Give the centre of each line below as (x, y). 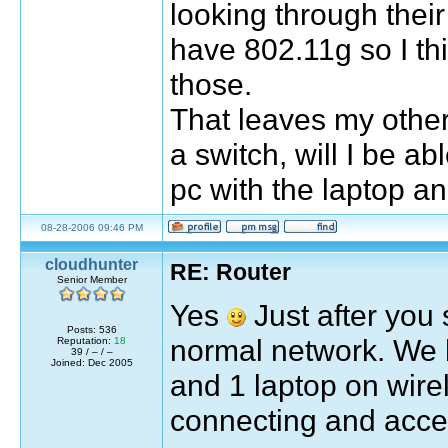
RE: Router (230, 272)
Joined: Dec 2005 (91, 362)
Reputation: (85, 340)
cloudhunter (91, 264)
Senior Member (91, 279)
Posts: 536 (91, 329)
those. (211, 83)
